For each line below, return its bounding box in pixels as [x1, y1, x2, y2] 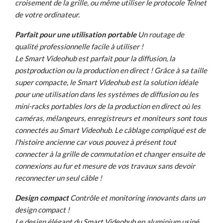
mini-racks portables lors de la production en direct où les [15, 102, 201, 111]
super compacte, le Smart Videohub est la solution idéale [15, 78, 198, 87]
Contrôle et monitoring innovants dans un [70, 193, 205, 203]
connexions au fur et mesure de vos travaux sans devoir [15, 161, 195, 171]
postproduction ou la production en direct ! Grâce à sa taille [15, 66, 207, 75]
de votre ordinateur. [15, 10, 80, 19]
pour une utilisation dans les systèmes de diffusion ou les [15, 90, 199, 99]
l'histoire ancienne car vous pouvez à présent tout [15, 137, 176, 147]
